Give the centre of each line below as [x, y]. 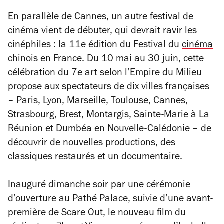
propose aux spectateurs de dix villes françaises [109, 88]
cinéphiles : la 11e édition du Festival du [95, 46]
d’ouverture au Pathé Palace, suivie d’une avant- [110, 200]
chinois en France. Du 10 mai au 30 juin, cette [106, 60]
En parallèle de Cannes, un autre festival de [101, 18]
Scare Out [82, 214]
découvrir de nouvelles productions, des [92, 144]
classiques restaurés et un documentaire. [95, 158]
